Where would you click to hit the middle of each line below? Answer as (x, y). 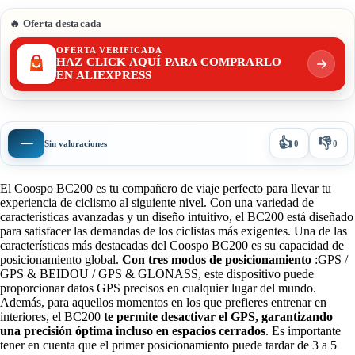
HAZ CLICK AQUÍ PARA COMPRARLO (169, 61)
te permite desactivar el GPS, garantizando (217, 316)
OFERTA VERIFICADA (109, 50)
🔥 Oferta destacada (56, 23)
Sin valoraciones (76, 143)
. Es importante (303, 330)
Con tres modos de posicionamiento (215, 259)
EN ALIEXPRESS (104, 75)
